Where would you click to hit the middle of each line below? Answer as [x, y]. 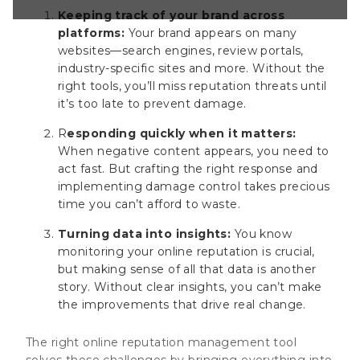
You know [263, 233]
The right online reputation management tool [162, 342]
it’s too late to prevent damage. [152, 103]
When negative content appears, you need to [194, 151]
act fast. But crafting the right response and [188, 168]
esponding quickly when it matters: [182, 133]
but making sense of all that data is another [187, 269]
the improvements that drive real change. [182, 304]
